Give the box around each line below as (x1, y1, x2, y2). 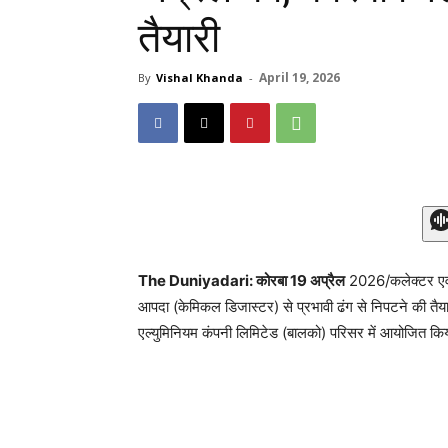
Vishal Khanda (156, 70, 243, 85)
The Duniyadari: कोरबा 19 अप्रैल (138, 271, 345, 290)
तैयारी (138, 14, 220, 62)
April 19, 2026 (259, 69, 340, 86)
